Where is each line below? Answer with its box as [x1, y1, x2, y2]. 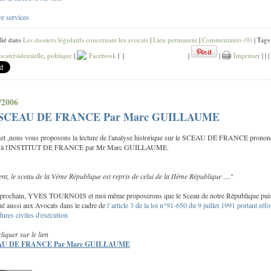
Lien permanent [153, 34, 197, 44]
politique [47, 50, 72, 60]
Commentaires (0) [202, 34, 252, 44]
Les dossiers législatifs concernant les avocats [23, 34, 148, 44]
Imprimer [231, 50, 260, 60]
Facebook [87, 50, 116, 60]
